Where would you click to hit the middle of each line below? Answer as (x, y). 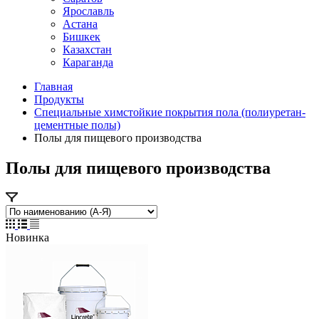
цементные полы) (77, 125)
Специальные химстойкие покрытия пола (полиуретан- (170, 112)
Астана (80, 24)
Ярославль (88, 11)
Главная (53, 87)
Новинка (27, 237)
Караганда (88, 62)
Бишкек (82, 37)
